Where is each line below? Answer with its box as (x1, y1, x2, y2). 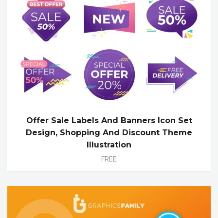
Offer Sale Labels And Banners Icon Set (26, 116, 192, 126)
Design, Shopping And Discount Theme (26, 128, 192, 138)
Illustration (87, 140, 131, 150)
